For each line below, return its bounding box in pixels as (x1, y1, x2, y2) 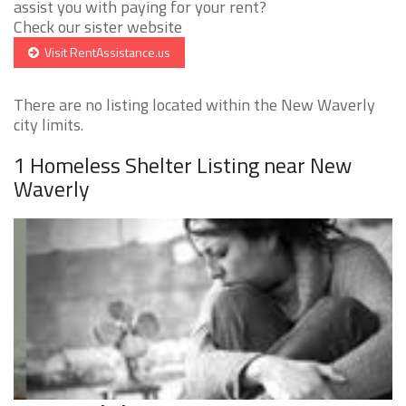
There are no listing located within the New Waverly (14, 92, 375, 118)
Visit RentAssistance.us (39, 43, 170, 63)
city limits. (14, 112, 83, 138)
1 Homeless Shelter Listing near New (14, 149, 352, 182)
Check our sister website (14, 14, 182, 40)
